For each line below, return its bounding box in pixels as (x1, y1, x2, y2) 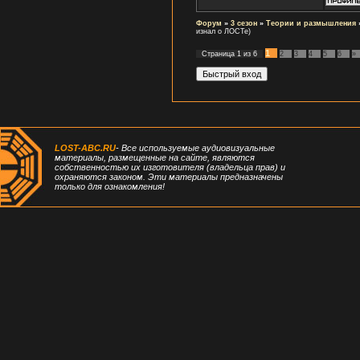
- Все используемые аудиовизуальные (116, 143, 275, 153)
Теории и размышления (266, 18, 356, 27)
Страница (202, 49, 237, 58)
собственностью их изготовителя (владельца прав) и (55, 162, 285, 172)
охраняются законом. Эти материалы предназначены (55, 172, 283, 182)
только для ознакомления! (55, 182, 165, 191)
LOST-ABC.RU (55, 143, 116, 153)
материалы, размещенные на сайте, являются (55, 153, 255, 162)
